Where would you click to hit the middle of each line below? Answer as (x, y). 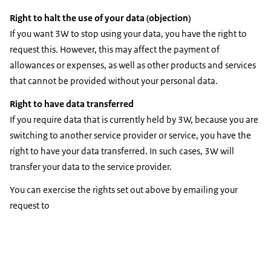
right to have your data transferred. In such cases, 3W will (122, 151)
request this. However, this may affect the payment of (115, 49)
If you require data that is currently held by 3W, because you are (134, 119)
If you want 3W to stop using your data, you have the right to (128, 33)
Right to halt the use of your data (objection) (100, 18)
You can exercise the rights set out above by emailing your (124, 189)
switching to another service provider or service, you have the (130, 135)
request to (30, 205)
